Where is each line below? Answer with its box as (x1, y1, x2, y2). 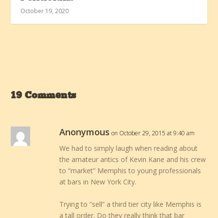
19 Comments (11, 91, 76, 101)
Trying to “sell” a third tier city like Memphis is (59, 199, 202, 209)
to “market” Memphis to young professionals (59, 166, 201, 176)
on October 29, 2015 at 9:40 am (111, 129, 195, 138)
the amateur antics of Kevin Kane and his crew (59, 155, 206, 164)
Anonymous (59, 126, 110, 138)
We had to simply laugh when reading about (59, 144, 198, 153)
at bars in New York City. (59, 177, 137, 187)
